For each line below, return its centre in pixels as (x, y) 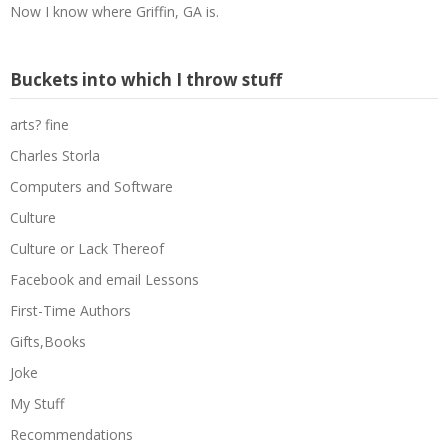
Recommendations (71, 434)
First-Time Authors (70, 310)
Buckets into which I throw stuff (146, 79)
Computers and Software (91, 186)
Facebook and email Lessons (104, 279)
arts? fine (39, 124)
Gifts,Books (48, 341)
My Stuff (37, 403)
